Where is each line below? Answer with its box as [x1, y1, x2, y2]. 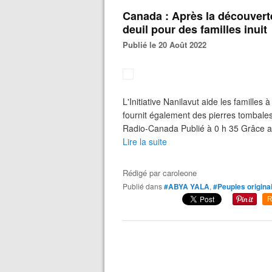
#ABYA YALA [164, 181, 209, 192]
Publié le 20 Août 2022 [128, 39, 206, 50]
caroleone [163, 167, 197, 178]
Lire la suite [123, 135, 167, 148]
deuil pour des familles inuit [123, 21, 267, 37]
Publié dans [127, 181, 162, 191]
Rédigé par [123, 167, 163, 178]
